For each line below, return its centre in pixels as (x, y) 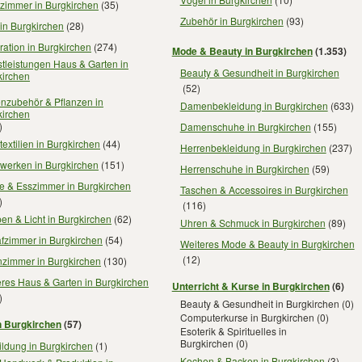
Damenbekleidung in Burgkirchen (254, 105)
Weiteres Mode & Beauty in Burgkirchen (267, 243)
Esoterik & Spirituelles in (233, 331)
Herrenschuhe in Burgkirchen (244, 168)
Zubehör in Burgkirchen (232, 20)
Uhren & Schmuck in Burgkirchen (253, 222)
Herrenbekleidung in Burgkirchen (253, 147)
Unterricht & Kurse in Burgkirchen (250, 286)
